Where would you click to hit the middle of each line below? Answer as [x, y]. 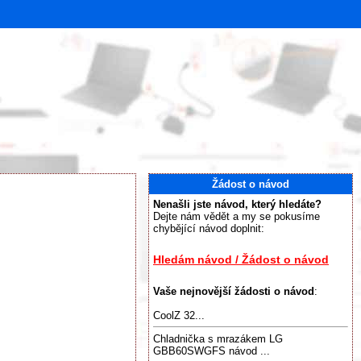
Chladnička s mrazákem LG [218, 339]
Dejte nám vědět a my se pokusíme [237, 216]
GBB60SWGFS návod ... [212, 351]
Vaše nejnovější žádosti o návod [234, 291]
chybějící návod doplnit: [209, 228]
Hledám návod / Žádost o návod [241, 260]
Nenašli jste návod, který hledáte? [237, 204]
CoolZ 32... [179, 315]
